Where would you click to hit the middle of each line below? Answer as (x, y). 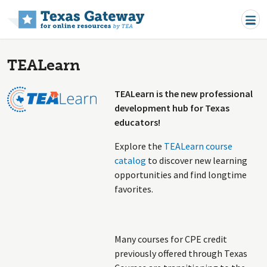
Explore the (139, 146)
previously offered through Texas (181, 253)
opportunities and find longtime (181, 175)
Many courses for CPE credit (171, 239)
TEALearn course (198, 146)
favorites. (134, 189)
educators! (137, 122)
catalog (130, 160)
